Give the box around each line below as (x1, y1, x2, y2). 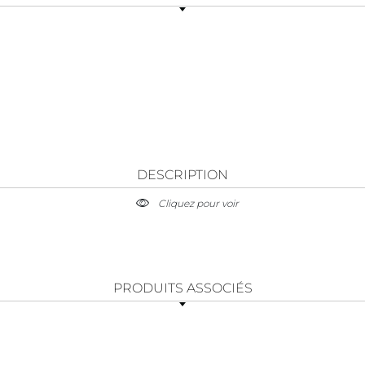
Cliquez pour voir (157, 196, 239, 209)
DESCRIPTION (137, 166, 228, 182)
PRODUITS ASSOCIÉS (112, 279, 253, 296)
